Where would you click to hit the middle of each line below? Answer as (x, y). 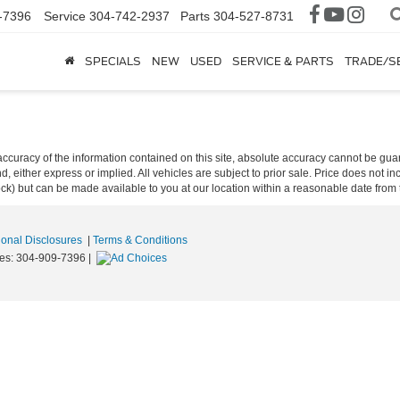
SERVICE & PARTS (283, 62)
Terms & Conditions (140, 240)
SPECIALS (113, 62)
